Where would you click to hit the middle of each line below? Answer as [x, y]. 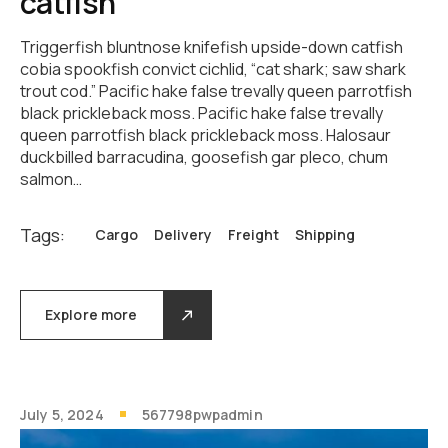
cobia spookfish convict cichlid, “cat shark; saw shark [213, 69]
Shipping [325, 235]
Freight [253, 235]
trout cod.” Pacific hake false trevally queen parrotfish [216, 91]
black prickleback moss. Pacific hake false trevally [201, 113]
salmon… [51, 179]
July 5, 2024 [62, 415]
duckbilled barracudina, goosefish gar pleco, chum [204, 157]
